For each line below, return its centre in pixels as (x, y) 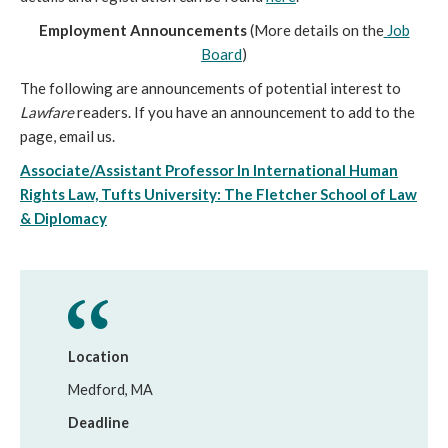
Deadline (98, 422)
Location (98, 356)
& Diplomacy (63, 218)
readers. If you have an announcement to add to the (244, 112)
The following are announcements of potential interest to (210, 88)
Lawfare (47, 112)
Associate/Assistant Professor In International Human (209, 170)
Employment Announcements (142, 30)
